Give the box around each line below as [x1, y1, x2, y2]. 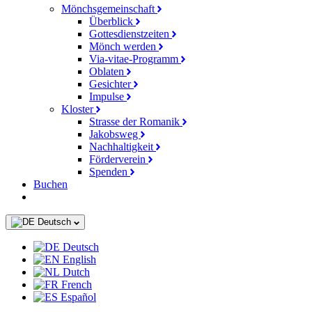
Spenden [89, 166, 130, 178]
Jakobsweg [89, 128, 141, 140]
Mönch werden [89, 40, 159, 52]
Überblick [89, 15, 136, 27]
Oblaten [89, 65, 127, 77]
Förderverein [89, 153, 148, 165]
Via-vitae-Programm [89, 53, 181, 65]
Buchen [33, 178, 68, 190]
